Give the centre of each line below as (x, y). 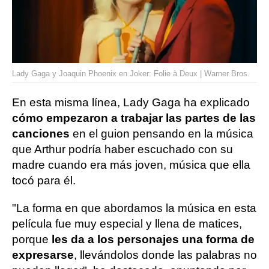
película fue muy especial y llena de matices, (127, 224)
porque (32, 239)
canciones (42, 134)
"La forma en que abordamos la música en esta (134, 208)
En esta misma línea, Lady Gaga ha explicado (131, 102)
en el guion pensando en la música (163, 134)
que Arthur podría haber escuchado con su (122, 149)
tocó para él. (44, 180)
